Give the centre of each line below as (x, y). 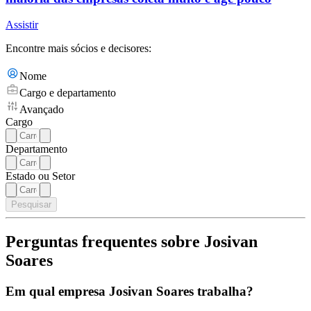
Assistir (22, 25)
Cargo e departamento (68, 93)
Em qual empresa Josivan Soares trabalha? (129, 292)
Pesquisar (31, 205)
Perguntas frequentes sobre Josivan (132, 242)
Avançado (42, 110)
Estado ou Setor (40, 176)
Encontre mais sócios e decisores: (78, 49)
